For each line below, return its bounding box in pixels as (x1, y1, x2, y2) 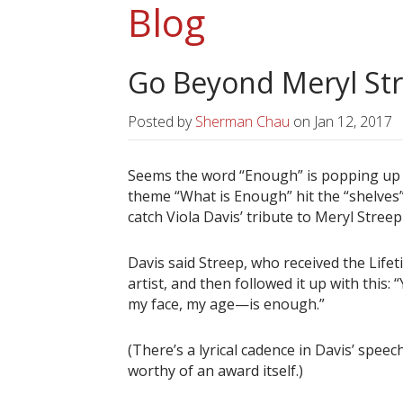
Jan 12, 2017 (314, 112, 392, 132)
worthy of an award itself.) (128, 361, 303, 381)
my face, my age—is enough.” (128, 294, 325, 315)
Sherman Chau (195, 112, 290, 132)
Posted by (128, 112, 195, 132)
